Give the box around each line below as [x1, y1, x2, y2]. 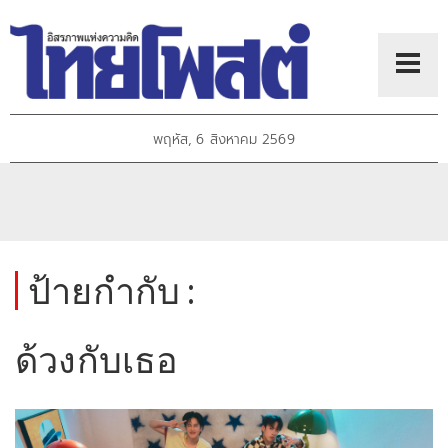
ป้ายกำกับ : [28, 268, 196, 313]
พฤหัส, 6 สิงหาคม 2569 [153, 129, 295, 151]
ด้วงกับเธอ [15, 337, 179, 382]
